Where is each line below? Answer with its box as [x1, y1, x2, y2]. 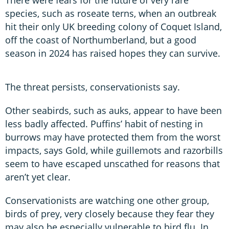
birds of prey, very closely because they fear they [5, 207, 214, 220]
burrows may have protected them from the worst [5, 130, 220, 143]
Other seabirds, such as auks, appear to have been [5, 104, 222, 117]
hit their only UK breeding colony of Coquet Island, [5, 20, 222, 33]
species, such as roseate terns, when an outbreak [5, 7, 216, 19]
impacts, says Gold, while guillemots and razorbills [5, 144, 223, 156]
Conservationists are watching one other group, [5, 194, 209, 207]
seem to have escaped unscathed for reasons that [5, 157, 220, 170]
